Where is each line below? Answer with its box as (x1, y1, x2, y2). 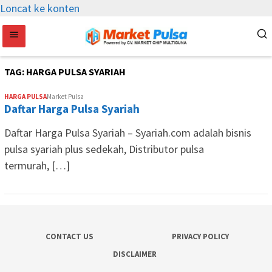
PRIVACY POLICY (171, 231, 229, 242)
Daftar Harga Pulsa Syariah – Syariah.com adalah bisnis (4, 126, 251, 140)
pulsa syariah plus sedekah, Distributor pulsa (4, 142, 204, 156)
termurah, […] (4, 158, 70, 172)
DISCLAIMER (112, 249, 157, 259)
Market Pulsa (47, 92, 84, 101)
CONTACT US (45, 231, 93, 242)
